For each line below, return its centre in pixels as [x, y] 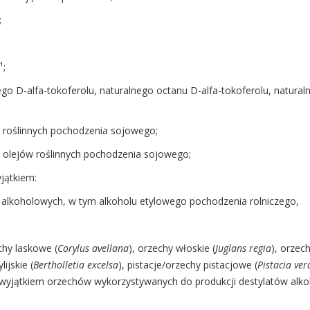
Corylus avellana [93, 248]
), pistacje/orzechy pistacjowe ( [188, 265]
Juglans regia [243, 248]
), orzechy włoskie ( [172, 248]
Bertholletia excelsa [75, 265]
